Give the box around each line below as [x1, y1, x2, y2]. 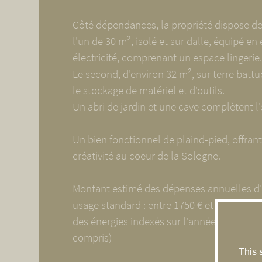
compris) [72, 230, 112, 245]
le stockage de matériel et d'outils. [72, 83, 225, 98]
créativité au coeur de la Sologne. [72, 149, 220, 163]
